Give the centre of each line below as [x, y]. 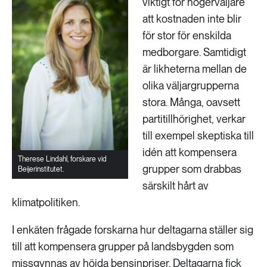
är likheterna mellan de [195, 69]
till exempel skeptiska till [198, 136]
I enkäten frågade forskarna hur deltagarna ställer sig [133, 230]
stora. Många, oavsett [191, 102]
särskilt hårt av [176, 186]
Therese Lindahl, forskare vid [62, 159]
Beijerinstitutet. [41, 169]
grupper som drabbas [192, 169]
